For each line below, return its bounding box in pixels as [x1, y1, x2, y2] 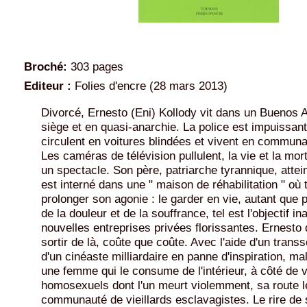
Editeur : [24, 78, 71, 93]
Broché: [24, 60, 67, 74]
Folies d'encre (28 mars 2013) [71, 78, 228, 93]
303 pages [67, 60, 123, 74]
